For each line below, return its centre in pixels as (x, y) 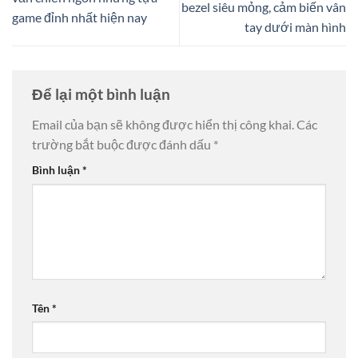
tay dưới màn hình (295, 27)
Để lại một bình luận (103, 94)
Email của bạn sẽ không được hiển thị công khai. (163, 124)
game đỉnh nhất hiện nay (80, 17)
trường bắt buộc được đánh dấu (123, 144)
